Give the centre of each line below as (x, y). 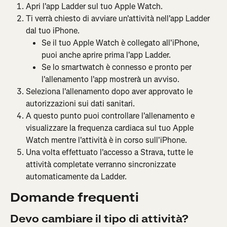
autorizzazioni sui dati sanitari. (80, 104)
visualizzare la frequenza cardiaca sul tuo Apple (111, 128)
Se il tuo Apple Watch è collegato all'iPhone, (121, 43)
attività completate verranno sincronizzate (102, 165)
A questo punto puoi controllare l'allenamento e (111, 116)
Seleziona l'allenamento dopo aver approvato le (110, 92)
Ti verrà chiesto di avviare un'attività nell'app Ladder (119, 19)
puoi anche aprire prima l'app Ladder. (106, 55)
